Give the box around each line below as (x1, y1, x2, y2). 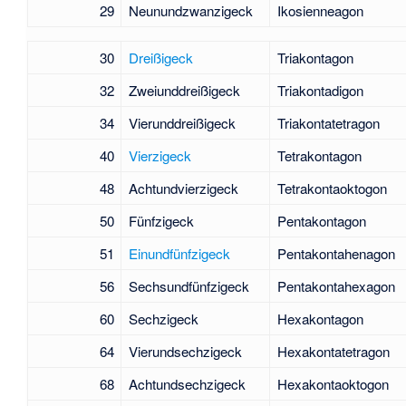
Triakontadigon (276, 80, 363, 100)
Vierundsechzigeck (128, 341, 242, 361)
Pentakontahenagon (276, 243, 395, 263)
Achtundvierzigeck (128, 178, 238, 198)
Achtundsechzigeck (128, 373, 246, 393)
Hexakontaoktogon (276, 373, 389, 393)
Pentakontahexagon (276, 275, 395, 295)
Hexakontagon (276, 308, 363, 328)
